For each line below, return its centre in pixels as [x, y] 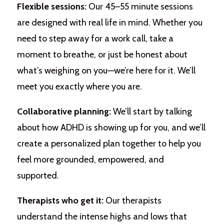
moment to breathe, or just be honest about [102, 54]
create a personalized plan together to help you [109, 143]
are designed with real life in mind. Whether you [109, 22]
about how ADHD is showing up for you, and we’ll [111, 127]
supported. [38, 175]
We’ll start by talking [151, 111]
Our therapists [132, 200]
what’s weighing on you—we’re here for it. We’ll [106, 70]
